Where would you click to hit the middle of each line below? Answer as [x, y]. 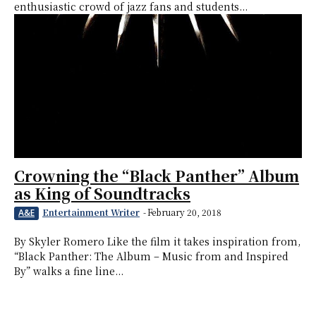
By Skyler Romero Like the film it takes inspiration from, [157, 242]
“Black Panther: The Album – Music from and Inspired [151, 256]
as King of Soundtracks [102, 194]
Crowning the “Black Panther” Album [157, 176]
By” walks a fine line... [69, 271]
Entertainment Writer [91, 212]
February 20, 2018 [184, 212]
